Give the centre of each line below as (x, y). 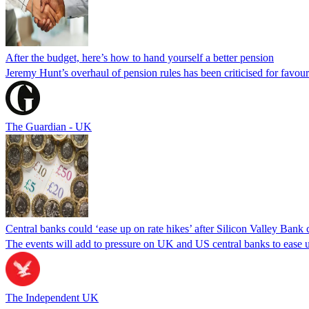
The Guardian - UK (49, 126)
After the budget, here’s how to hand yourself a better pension (140, 57)
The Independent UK (52, 297)
